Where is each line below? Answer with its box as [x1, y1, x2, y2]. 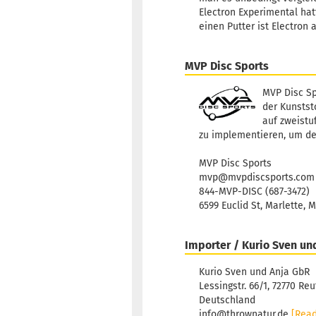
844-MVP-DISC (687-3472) [199, 186, 310, 198]
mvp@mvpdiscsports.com [199, 171, 315, 184]
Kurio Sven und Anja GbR [199, 266, 310, 279]
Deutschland [199, 294, 255, 307]
